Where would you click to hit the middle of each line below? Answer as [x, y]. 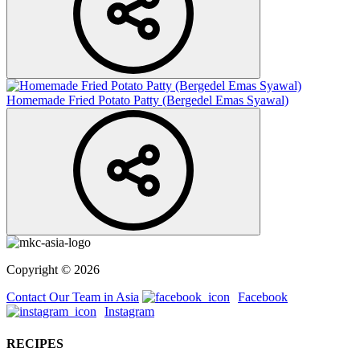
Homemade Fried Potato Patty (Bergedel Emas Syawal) [147, 100]
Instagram [129, 312]
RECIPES [35, 343]
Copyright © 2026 [53, 270]
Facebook [263, 297]
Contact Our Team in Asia [73, 297]
